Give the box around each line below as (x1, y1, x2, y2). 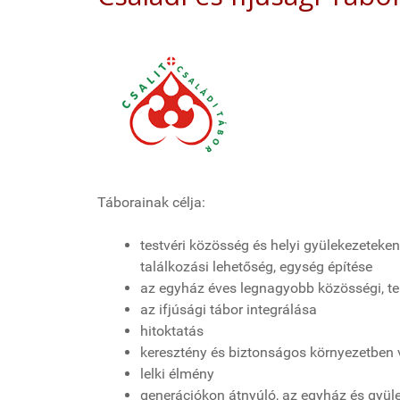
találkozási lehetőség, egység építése (140, 258, 372, 276)
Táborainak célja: (97, 194, 205, 212)
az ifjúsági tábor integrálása (140, 301, 317, 319)
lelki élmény (140, 365, 214, 383)
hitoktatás (140, 322, 204, 340)
